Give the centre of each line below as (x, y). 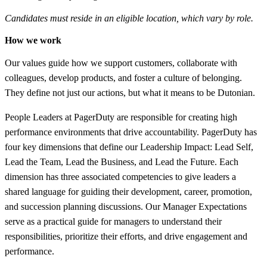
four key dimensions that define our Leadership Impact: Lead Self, (129, 147)
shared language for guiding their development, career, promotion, (128, 191)
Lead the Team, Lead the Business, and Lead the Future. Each (122, 162)
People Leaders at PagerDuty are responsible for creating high (121, 117)
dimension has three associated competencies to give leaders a (120, 176)
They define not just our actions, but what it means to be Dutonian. (130, 92)
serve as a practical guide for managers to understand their (113, 221)
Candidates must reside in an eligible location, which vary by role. (129, 18)
